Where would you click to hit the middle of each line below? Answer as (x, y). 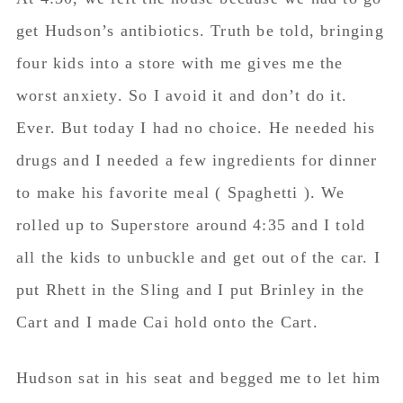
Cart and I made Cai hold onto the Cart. (167, 322)
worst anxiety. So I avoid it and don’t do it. (181, 95)
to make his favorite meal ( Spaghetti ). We (180, 193)
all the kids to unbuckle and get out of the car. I (198, 257)
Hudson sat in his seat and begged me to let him (198, 378)
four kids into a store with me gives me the (179, 63)
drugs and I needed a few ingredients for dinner (197, 160)
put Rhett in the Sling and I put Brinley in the (190, 290)
